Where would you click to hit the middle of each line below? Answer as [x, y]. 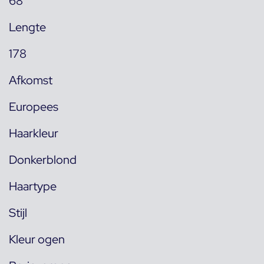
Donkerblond [43, 160]
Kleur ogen [37, 240]
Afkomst [31, 80]
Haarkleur [34, 133]
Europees [34, 107]
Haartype [33, 187]
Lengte [27, 27]
